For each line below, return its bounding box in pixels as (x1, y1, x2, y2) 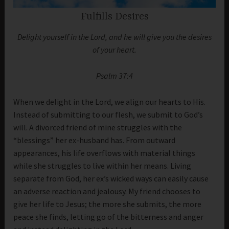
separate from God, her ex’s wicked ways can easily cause (13, 173, 209, 184)
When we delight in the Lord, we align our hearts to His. (13, 96, 206, 107)
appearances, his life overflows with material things (13, 147, 196, 158)
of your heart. (93, 44, 136, 55)
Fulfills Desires (80, 11, 149, 23)
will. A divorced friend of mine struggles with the (13, 122, 182, 132)
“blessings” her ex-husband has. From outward (13, 134, 176, 145)
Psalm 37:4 (96, 71, 133, 81)
